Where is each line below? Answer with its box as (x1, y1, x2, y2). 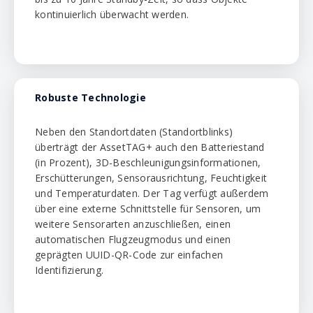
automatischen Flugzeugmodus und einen (35, 233, 231, 246)
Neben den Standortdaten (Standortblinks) (35, 125, 233, 138)
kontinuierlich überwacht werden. (35, 8, 189, 21)
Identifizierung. (35, 263, 103, 277)
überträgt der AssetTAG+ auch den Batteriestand (35, 140, 265, 154)
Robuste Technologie (35, 91, 146, 104)
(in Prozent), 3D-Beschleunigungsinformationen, (35, 156, 261, 169)
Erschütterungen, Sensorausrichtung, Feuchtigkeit (35, 171, 267, 184)
